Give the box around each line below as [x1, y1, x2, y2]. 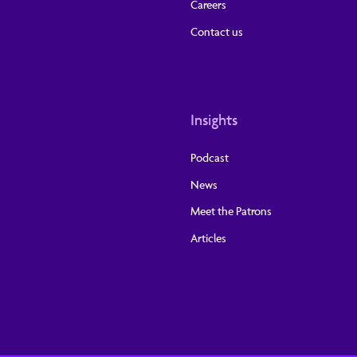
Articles [190, 231, 226, 245]
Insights [190, 110, 237, 130]
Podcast [190, 151, 229, 165]
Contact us [190, 24, 243, 38]
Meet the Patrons [190, 204, 272, 218]
